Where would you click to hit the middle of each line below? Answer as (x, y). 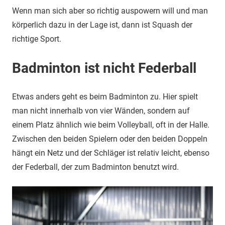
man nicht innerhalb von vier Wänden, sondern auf (101, 111)
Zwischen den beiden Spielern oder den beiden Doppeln (110, 139)
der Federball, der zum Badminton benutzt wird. (95, 167)
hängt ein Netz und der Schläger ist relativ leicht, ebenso (111, 153)
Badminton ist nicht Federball (104, 68)
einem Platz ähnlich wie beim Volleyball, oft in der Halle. (111, 125)
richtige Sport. (37, 39)
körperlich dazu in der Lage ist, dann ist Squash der (102, 25)
